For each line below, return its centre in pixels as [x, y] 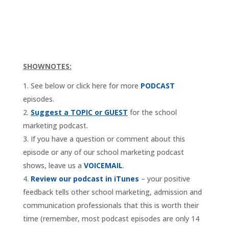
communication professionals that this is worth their [111, 205]
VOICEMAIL [103, 166]
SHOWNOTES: [47, 66]
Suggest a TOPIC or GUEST [79, 112]
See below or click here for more [84, 86]
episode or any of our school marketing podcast [103, 152]
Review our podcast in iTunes [85, 179]
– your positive [164, 179]
